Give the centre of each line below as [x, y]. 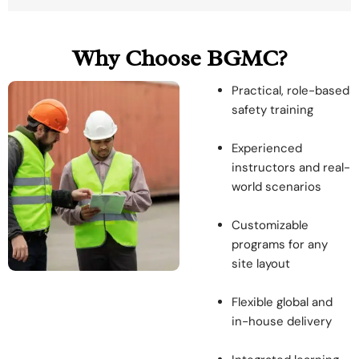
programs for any [280, 245]
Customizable [270, 226]
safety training [272, 110]
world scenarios [276, 187]
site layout [261, 264]
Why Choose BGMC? [179, 58]
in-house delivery [282, 322]
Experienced [267, 149]
